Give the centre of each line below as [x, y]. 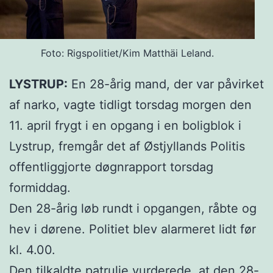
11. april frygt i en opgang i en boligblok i [125, 126]
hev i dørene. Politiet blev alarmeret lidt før [133, 229]
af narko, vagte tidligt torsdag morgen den [130, 105]
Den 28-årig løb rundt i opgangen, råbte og [133, 209]
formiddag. [40, 188]
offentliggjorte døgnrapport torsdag [111, 167]
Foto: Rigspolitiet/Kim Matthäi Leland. [127, 53]
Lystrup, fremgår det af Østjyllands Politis [127, 147]
